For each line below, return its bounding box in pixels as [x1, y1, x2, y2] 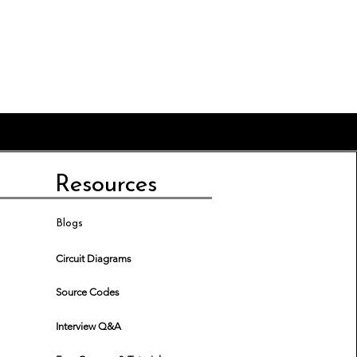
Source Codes [56, 285, 120, 298]
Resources [55, 172, 157, 198]
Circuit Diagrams [56, 252, 131, 265]
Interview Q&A [56, 320, 121, 332]
